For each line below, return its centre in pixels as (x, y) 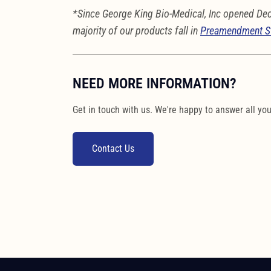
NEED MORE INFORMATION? (155, 83)
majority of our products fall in (136, 30)
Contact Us (113, 148)
